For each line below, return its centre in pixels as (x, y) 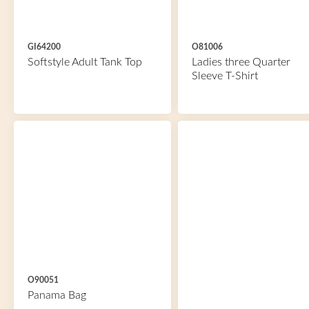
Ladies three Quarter (241, 62)
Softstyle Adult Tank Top (85, 62)
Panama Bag (57, 295)
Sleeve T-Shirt (225, 76)
